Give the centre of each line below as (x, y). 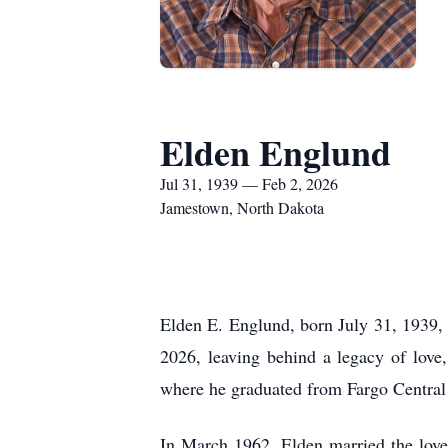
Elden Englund (275, 152)
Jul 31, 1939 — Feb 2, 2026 (249, 183)
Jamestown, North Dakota (242, 207)
